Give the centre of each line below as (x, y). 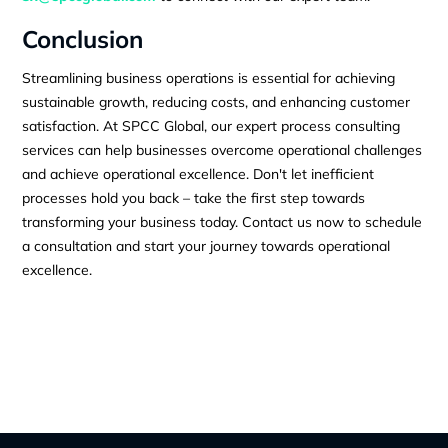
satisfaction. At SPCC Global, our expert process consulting (211, 125)
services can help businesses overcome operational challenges (222, 149)
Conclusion (83, 38)
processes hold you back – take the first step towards (194, 197)
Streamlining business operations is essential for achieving (209, 77)
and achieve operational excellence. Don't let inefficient (198, 173)
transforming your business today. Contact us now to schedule (222, 221)
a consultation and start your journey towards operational (206, 245)
